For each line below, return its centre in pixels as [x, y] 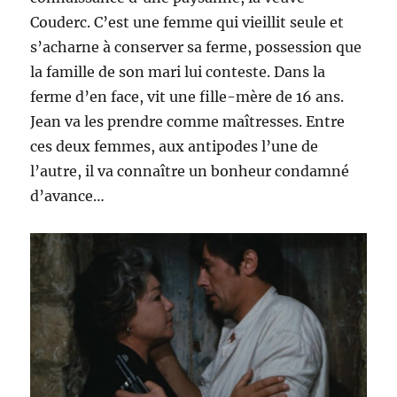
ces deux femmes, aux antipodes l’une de [175, 146]
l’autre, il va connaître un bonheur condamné [190, 171]
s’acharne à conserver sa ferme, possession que [196, 47]
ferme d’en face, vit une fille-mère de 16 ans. [187, 96]
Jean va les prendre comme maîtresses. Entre [188, 121]
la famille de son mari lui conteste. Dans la [178, 71]
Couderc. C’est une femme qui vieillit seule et [187, 22]
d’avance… [68, 195]
